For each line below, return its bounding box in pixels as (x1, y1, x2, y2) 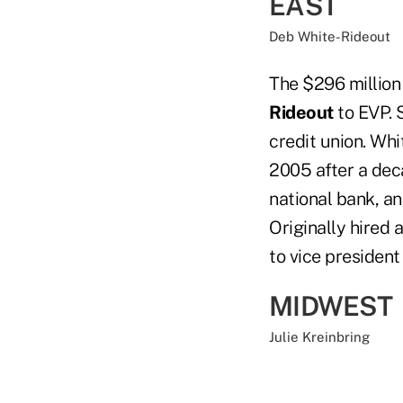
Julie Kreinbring (269, 328, 370, 345)
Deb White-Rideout (269, 28, 390, 44)
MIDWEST (269, 289, 392, 322)
